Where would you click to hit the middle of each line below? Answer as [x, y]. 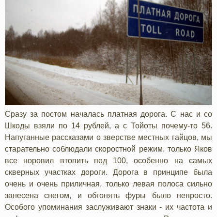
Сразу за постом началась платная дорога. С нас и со [108, 114]
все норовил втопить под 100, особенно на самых [108, 160]
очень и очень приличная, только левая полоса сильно [108, 184]
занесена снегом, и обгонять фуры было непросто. [108, 195]
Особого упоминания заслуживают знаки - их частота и [108, 207]
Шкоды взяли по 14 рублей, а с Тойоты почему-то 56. [108, 125]
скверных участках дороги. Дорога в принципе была [108, 172]
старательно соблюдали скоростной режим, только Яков [108, 149]
